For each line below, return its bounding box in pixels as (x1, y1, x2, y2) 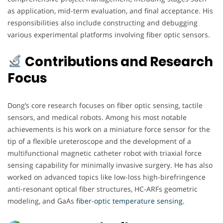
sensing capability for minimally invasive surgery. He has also (7, 160, 213, 170)
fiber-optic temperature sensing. (76, 196, 185, 206)
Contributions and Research (22, 52, 213, 71)
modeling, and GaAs (7, 196, 76, 206)
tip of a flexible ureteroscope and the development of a (7, 136, 191, 146)
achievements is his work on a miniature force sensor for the (7, 124, 210, 134)
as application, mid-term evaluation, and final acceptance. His (7, 5, 213, 15)
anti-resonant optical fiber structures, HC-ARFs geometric (7, 184, 198, 194)
